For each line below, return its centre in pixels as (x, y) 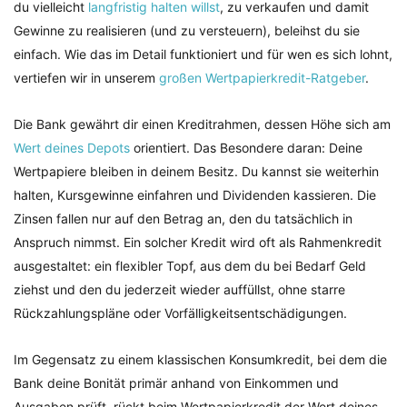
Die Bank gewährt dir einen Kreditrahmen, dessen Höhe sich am (202, 124)
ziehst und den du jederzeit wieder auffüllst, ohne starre (179, 290)
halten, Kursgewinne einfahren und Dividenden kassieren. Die (195, 195)
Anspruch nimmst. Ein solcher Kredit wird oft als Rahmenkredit (198, 243)
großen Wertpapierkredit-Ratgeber (262, 78)
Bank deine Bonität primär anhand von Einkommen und (176, 383)
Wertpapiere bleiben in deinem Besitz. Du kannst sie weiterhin (196, 172)
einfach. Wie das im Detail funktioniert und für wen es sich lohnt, (203, 55)
